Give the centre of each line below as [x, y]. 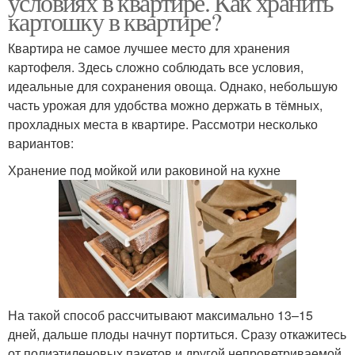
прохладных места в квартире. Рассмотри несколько [163, 124]
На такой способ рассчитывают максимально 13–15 [160, 315]
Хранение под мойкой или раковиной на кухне [144, 170]
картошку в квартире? [114, 21]
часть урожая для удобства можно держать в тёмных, [165, 105]
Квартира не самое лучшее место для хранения [149, 48]
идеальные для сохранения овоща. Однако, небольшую [173, 86]
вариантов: [41, 143]
